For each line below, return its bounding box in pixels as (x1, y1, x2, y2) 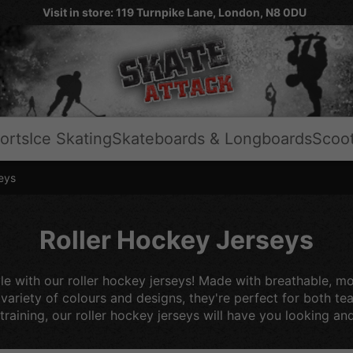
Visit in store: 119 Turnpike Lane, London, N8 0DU (43, 6, 307, 19)
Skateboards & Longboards (112, 129, 312, 148)
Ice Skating (29, 129, 112, 148)
